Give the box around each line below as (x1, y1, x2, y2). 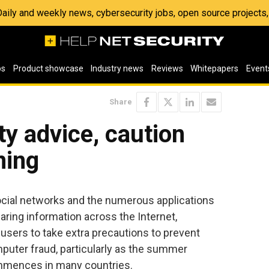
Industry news (91, 64, 144, 73)
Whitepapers (190, 64, 239, 73)
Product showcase (13, 64, 83, 73)
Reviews (151, 64, 183, 73)
